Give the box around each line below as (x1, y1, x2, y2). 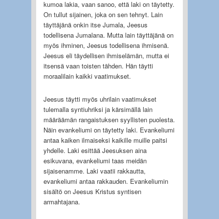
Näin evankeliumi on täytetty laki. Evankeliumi (43, 125, 175, 134)
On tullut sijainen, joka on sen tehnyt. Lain (43, 9, 163, 19)
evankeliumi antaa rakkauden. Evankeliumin (43, 176, 168, 186)
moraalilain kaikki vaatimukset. (43, 71, 131, 81)
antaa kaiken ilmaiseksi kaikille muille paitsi (43, 135, 167, 145)
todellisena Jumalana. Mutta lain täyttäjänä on (43, 30, 174, 40)
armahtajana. (43, 197, 80, 206)
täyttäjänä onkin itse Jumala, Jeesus (43, 20, 148, 29)
